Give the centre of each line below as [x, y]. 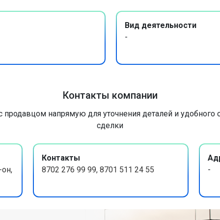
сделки [110, 125]
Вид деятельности [160, 25]
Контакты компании [110, 95]
